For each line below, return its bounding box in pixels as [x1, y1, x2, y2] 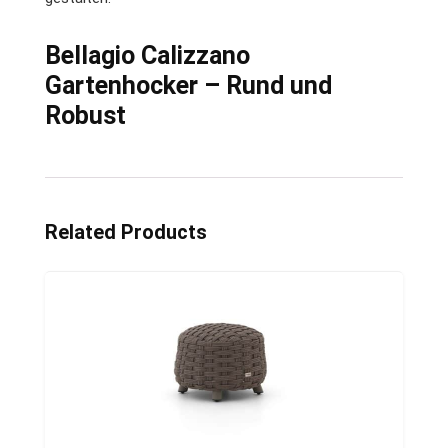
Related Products [45, 219, 207, 244]
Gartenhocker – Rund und [45, 70, 332, 100]
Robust [45, 100, 126, 130]
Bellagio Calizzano [45, 40, 250, 70]
